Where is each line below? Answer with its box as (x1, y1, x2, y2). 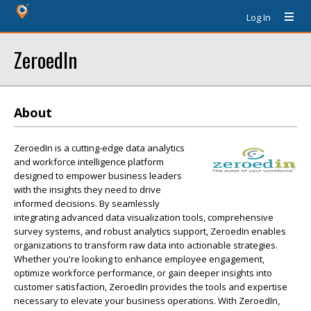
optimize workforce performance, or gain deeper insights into (14, 267, 272, 279)
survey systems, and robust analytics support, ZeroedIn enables (14, 225, 286, 237)
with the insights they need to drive (14, 183, 161, 196)
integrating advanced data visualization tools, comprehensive (14, 211, 274, 224)
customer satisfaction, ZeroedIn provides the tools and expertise (14, 280, 287, 293)
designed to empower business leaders (14, 169, 182, 182)
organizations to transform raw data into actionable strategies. (14, 239, 278, 251)
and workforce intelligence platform (14, 155, 164, 168)
